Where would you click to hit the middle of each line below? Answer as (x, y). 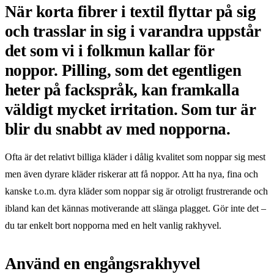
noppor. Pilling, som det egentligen (123, 70)
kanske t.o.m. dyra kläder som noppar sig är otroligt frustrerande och (136, 191)
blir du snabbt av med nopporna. (118, 129)
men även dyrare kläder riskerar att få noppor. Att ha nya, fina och (131, 174)
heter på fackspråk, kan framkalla (122, 90)
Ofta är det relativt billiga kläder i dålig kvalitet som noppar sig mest (135, 157)
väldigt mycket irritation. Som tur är (131, 109)
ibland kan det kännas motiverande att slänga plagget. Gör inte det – (135, 208)
